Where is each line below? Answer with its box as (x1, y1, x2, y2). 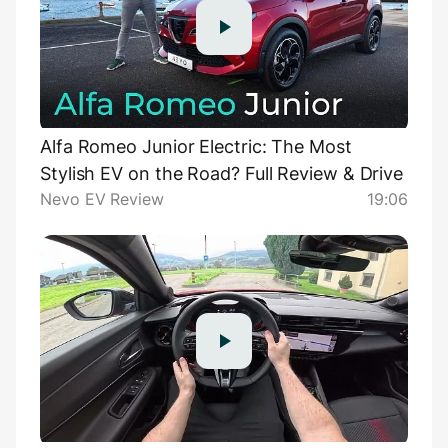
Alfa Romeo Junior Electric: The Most (40, 136, 352, 158)
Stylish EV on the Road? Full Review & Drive (40, 163, 404, 185)
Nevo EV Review (40, 189, 164, 210)
